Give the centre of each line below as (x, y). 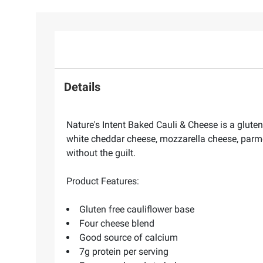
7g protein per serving (124, 251)
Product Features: (103, 181)
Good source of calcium (129, 237)
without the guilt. (101, 153)
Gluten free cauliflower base (137, 209)
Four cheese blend (117, 223)
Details (82, 87)
